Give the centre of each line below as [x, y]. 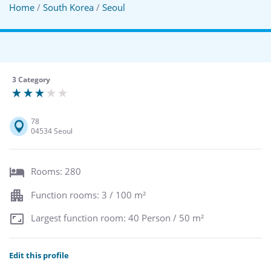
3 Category [31, 80]
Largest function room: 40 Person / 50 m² [117, 218]
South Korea [68, 7]
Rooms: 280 [56, 171]
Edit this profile [39, 255]
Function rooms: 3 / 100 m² [88, 194]
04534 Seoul [52, 131]
